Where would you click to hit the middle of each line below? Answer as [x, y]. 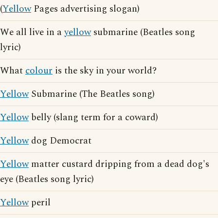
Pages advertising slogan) [85, 9]
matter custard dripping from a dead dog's [119, 164]
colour [39, 71]
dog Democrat [60, 141]
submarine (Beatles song [143, 33]
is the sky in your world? [105, 71]
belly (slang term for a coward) [93, 118]
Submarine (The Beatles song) [92, 94]
